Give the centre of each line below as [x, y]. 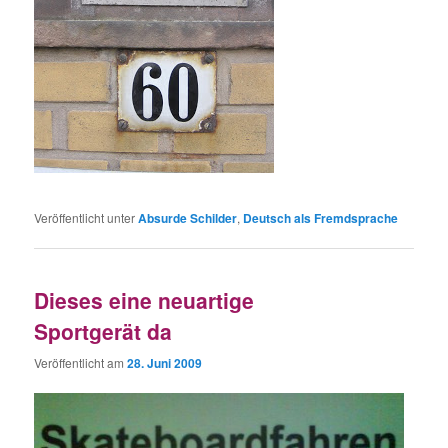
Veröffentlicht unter [85, 218]
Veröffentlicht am [81, 362]
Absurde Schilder [188, 218]
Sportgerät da [103, 331]
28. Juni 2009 [165, 362]
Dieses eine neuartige [144, 300]
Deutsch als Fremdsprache [321, 218]
